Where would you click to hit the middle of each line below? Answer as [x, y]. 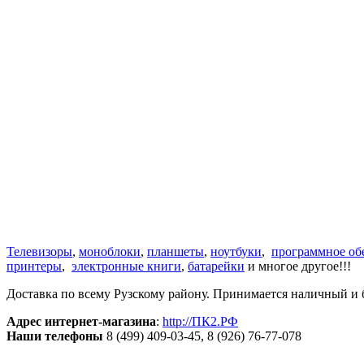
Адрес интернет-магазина [81, 322]
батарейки [216, 266]
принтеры [34, 266]
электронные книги [126, 266]
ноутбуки [236, 252]
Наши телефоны [55, 336]
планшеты [175, 252]
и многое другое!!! [298, 266]
